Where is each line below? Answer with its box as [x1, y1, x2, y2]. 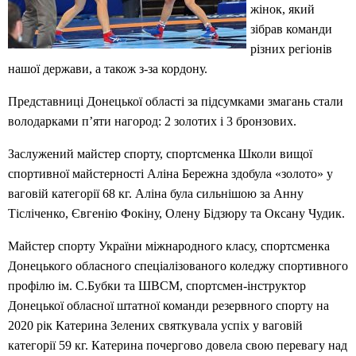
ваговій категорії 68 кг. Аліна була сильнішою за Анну [8, 187, 304, 201]
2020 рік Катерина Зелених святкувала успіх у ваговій [8, 319, 303, 333]
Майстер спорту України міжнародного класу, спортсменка [8, 239, 330, 253]
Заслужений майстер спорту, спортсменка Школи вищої [8, 147, 312, 161]
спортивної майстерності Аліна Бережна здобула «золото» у [8, 167, 333, 181]
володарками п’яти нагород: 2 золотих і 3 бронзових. [8, 114, 296, 129]
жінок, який [250, 2, 315, 17]
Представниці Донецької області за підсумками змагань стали [8, 95, 343, 109]
